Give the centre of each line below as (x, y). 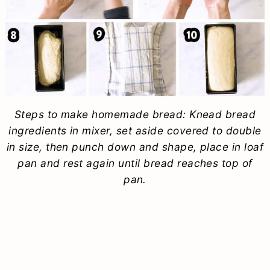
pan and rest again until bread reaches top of (135, 163)
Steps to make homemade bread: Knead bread (135, 114)
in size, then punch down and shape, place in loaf (135, 146)
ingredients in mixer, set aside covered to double (135, 130)
